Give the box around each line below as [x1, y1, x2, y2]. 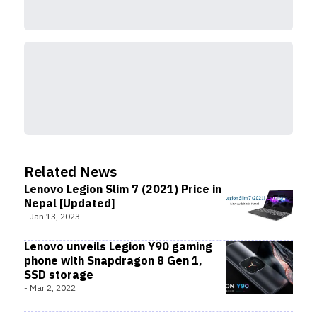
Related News [24, 161, 117, 185]
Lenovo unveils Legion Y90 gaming [24, 238, 212, 257]
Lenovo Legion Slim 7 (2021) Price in [24, 180, 221, 200]
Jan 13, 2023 [30, 210, 80, 224]
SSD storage [24, 266, 93, 285]
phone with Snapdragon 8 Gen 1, [24, 252, 202, 271]
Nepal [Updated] [24, 195, 115, 214]
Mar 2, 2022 [30, 282, 76, 295]
